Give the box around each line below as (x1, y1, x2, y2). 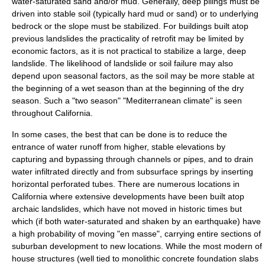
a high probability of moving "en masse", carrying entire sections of (12, 229, 261, 238)
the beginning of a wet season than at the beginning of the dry (12, 83, 244, 93)
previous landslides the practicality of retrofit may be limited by (12, 34, 244, 43)
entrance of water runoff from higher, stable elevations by (12, 142, 225, 151)
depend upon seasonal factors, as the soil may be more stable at (12, 71, 254, 80)
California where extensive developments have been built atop (12, 192, 244, 201)
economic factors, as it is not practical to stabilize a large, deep (12, 46, 246, 56)
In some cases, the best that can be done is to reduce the (12, 130, 227, 139)
